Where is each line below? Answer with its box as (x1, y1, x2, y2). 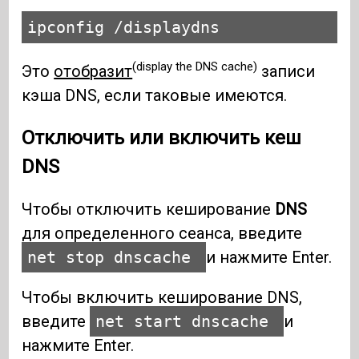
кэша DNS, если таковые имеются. (22, 85, 288, 105)
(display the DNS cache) (132, 59, 258, 75)
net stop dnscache (27, 247, 201, 267)
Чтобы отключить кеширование (22, 199, 276, 219)
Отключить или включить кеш (22, 126, 302, 149)
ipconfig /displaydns (27, 17, 220, 37)
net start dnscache (95, 311, 279, 331)
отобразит (54, 61, 133, 81)
